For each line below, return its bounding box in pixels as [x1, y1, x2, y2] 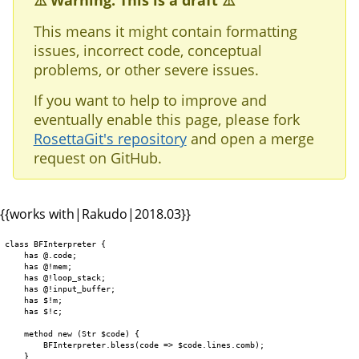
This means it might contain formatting [33, 21, 297, 41]
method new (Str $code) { [5, 328, 140, 338]
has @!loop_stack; [5, 272, 107, 282]
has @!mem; [5, 260, 73, 271]
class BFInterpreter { [5, 238, 107, 248]
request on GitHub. [33, 147, 162, 167]
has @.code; [5, 249, 78, 260]
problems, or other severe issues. [33, 59, 259, 79]
